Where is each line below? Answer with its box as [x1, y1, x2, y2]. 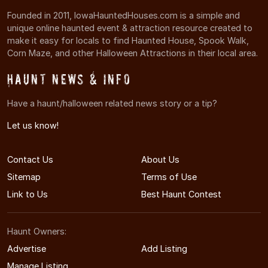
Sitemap [7, 171, 41, 182]
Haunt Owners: [7, 226, 66, 236]
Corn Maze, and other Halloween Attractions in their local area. [7, 47, 258, 58]
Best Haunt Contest [141, 188, 221, 199]
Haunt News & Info [7, 71, 132, 87]
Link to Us [7, 188, 48, 199]
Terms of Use [141, 171, 197, 182]
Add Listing [141, 243, 187, 254]
